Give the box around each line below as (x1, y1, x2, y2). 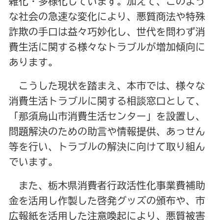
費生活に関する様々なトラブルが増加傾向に (8, 42, 205, 52)
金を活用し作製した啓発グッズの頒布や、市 (8, 195, 205, 205)
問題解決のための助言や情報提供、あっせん (8, 127, 205, 137)
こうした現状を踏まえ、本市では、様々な (8, 81, 205, 91)
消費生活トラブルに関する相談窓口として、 (8, 96, 205, 106)
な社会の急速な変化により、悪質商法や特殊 (8, 12, 205, 22)
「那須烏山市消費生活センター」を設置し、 (8, 111, 205, 121)
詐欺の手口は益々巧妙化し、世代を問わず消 (8, 27, 205, 37)
